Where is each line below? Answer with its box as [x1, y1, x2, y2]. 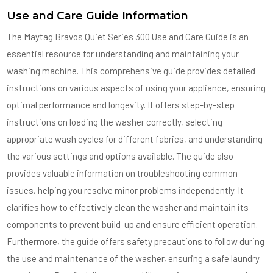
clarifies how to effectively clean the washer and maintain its [7, 202, 249, 213]
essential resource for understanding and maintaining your [7, 48, 239, 59]
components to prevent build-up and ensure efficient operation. [7, 219, 258, 230]
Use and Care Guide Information [7, 9, 189, 22]
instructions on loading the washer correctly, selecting [7, 116, 223, 127]
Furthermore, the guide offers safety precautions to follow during [7, 236, 265, 247]
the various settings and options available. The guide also [7, 151, 234, 161]
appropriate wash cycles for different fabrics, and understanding [7, 133, 263, 144]
